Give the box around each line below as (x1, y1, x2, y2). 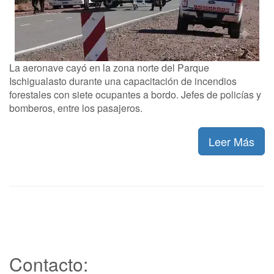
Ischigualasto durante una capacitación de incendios (9, 74, 237, 88)
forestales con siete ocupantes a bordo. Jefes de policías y (9, 87, 261, 102)
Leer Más (209, 133, 254, 149)
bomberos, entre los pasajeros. (9, 101, 143, 115)
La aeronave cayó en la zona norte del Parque (9, 61, 209, 75)
